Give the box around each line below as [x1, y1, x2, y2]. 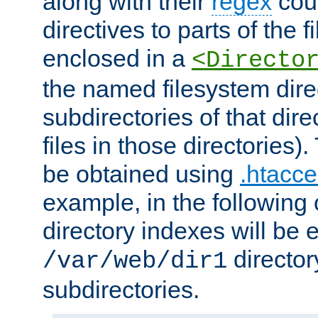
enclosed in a [43, 45, 192, 72]
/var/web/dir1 [43, 248, 227, 275]
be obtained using [43, 160, 240, 188]
